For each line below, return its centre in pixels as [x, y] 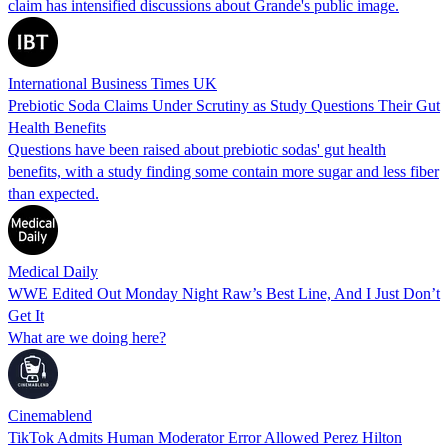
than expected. [53, 193]
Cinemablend [50, 415]
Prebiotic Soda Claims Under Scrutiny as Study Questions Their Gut [224, 105]
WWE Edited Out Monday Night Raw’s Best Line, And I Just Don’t [224, 293]
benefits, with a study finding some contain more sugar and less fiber [223, 171]
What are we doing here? [87, 337]
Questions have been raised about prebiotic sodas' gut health [197, 149]
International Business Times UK [112, 83]
